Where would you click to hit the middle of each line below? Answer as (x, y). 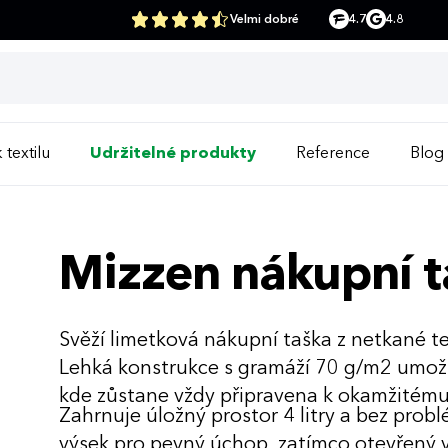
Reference (333, 154)
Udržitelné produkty (173, 154)
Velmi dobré (264, 20)
